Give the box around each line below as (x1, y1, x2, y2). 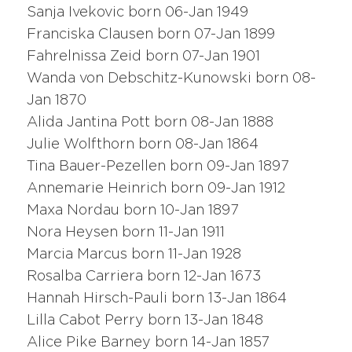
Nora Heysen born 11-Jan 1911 (27, 225, 225, 240)
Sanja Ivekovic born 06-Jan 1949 (27, 5, 249, 20)
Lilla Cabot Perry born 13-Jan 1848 (27, 313, 264, 328)
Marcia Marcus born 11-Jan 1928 (27, 247, 242, 262)
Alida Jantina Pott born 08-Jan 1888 (27, 115, 274, 130)
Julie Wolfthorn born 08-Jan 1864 (27, 137, 259, 152)
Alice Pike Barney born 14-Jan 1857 (27, 335, 270, 350)
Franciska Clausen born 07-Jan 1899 (27, 27, 276, 42)
